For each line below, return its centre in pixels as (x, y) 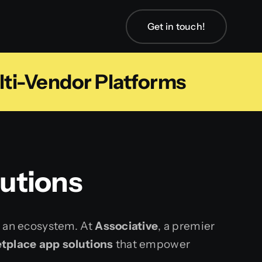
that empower (152, 244)
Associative (127, 226)
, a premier (187, 226)
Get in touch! (176, 26)
